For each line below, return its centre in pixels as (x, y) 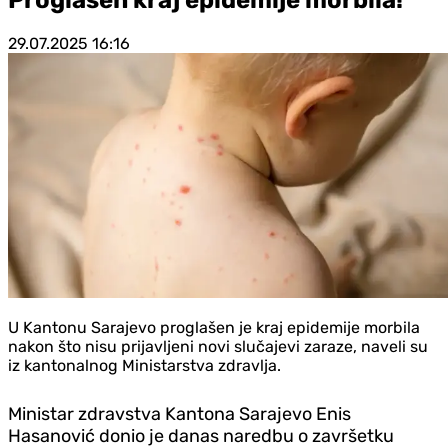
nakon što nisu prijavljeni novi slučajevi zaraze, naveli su (218, 346)
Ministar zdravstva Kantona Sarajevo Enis (179, 413)
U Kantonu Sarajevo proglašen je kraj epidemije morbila (214, 327)
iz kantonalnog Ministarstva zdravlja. (144, 365)
